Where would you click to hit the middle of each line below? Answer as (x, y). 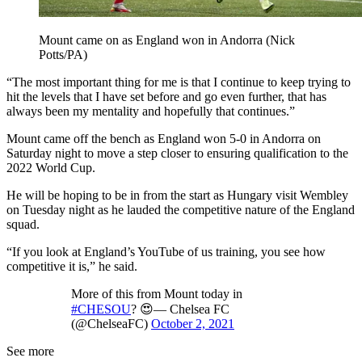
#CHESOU (101, 309)
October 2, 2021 (193, 324)
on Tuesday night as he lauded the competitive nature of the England (181, 210)
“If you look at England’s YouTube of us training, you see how (166, 252)
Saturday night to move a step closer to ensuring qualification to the (177, 154)
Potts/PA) (63, 55)
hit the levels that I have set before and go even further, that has (166, 97)
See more (30, 351)
